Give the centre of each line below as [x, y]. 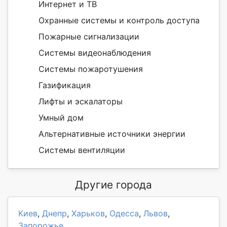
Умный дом [61, 117]
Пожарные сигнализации [89, 36]
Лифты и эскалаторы [81, 101]
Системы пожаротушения [91, 69]
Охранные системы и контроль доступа [119, 20]
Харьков [88, 213]
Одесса [124, 213]
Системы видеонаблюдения [95, 52]
